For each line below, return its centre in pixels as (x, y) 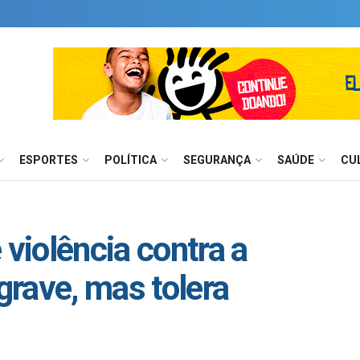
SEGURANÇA (217, 160)
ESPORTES (49, 160)
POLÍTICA (131, 160)
